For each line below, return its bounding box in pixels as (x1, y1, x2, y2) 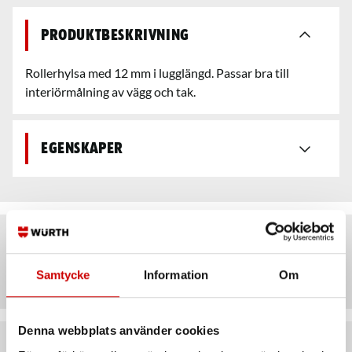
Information (143, 268, 209, 282)
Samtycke (35, 268, 90, 282)
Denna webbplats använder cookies (18, 324, 219, 338)
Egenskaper (41, 141, 123, 156)
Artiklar (41, 254, 106, 269)
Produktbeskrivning (41, 27, 189, 43)
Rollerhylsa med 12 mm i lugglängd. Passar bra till (25, 65, 289, 80)
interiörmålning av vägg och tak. (25, 84, 196, 99)
